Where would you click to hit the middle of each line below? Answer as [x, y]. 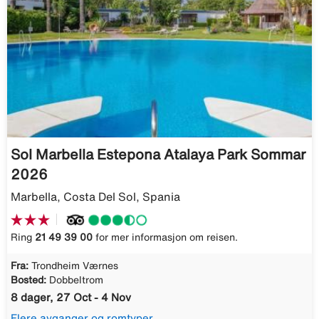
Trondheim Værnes [75, 266]
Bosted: [28, 280]
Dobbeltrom [76, 280]
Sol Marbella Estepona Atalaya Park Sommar [158, 154]
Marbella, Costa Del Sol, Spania [95, 196]
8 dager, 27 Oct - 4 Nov [71, 298]
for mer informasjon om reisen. [165, 237]
